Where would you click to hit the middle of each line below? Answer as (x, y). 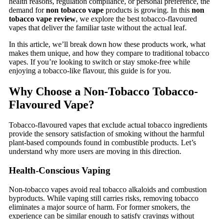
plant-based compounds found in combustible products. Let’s (102, 143)
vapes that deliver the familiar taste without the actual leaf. (98, 27)
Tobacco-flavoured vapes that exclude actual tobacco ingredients (108, 125)
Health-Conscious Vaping (60, 171)
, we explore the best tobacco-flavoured (136, 19)
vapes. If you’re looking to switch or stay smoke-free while (99, 62)
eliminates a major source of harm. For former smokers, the (99, 207)
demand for (27, 10)
